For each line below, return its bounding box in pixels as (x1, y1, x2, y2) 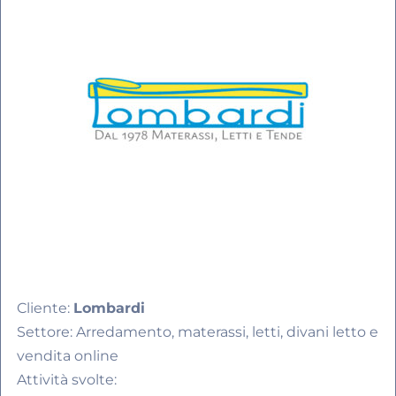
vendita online (17, 347, 118, 365)
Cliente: (17, 300, 73, 317)
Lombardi (73, 300, 145, 317)
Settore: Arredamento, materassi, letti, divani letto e (17, 324, 378, 341)
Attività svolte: (17, 371, 117, 389)
